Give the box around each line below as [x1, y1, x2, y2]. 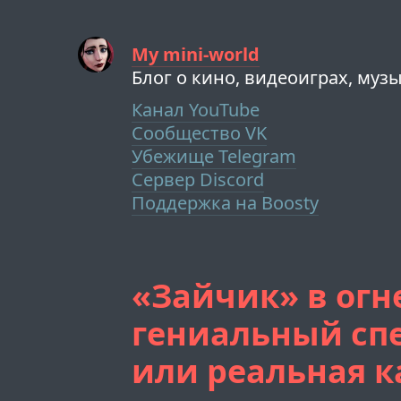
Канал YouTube [132, 98, 260, 122]
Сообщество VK [132, 121, 268, 145]
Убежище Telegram [132, 144, 297, 168]
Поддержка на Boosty [132, 191, 320, 215]
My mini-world [132, 42, 260, 66]
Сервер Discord [132, 167, 265, 192]
